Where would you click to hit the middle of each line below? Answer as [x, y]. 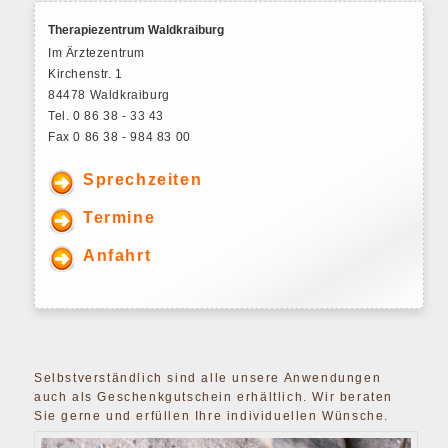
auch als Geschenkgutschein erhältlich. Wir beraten [214, 397]
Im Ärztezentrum [97, 53]
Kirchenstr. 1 [85, 74]
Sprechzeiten [143, 180]
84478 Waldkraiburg [109, 95]
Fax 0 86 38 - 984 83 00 [119, 137]
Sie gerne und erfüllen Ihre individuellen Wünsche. [212, 416]
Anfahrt [117, 256]
